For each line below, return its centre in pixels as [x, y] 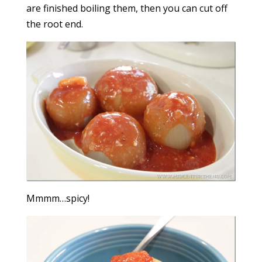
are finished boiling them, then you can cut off [127, 8]
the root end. [54, 24]
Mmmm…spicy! [58, 199]
